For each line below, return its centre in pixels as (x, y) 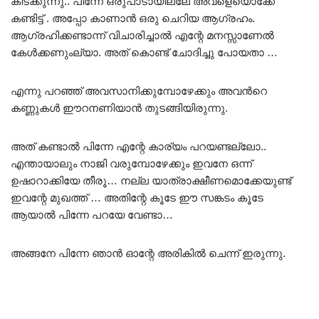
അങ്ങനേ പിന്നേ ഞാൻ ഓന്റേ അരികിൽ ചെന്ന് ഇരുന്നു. (148, 253)
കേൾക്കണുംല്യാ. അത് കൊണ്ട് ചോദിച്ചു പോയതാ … (144, 52)
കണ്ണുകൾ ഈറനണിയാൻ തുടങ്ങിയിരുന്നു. (119, 108)
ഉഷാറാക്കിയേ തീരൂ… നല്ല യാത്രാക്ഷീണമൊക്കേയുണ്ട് (151, 180)
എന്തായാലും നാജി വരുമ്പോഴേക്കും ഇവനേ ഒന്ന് (131, 163)
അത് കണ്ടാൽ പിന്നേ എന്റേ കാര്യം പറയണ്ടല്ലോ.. (138, 146)
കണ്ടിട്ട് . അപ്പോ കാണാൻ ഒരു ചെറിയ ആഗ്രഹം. (133, 18)
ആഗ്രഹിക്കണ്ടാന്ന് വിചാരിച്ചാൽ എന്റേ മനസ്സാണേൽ (142, 35)
